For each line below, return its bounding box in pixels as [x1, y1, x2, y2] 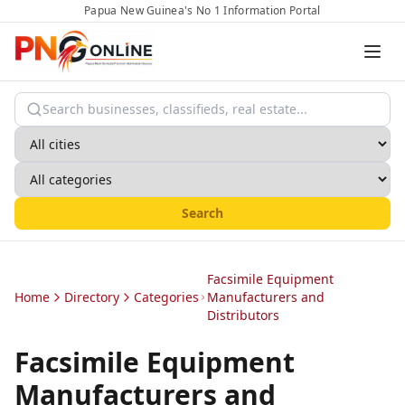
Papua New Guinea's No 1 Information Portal [84, 3, 321, 18]
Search [182, 204, 223, 221]
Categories [134, 288, 199, 306]
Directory [64, 288, 119, 306]
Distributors [207, 306, 280, 324]
